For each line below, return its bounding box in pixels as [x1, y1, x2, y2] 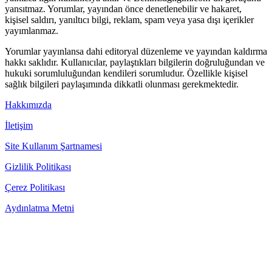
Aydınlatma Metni [5, 203, 74, 214]
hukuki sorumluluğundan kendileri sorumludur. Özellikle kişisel [5, 68, 248, 79]
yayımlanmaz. [5, 25, 58, 36]
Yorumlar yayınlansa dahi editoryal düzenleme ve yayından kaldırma [5, 46, 267, 57]
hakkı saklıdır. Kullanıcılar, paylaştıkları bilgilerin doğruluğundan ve [5, 57, 265, 68]
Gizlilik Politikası [5, 161, 71, 172]
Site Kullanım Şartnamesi [5, 141, 102, 152]
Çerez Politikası [5, 182, 65, 193]
